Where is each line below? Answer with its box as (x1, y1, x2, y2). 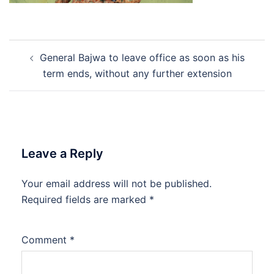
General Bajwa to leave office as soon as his (39, 51, 245, 64)
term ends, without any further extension (42, 67, 232, 80)
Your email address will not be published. (21, 177, 212, 190)
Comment (21, 234, 70, 246)
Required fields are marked (21, 193, 149, 206)
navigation (9, 56, 84, 73)
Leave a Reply (21, 146, 103, 161)
